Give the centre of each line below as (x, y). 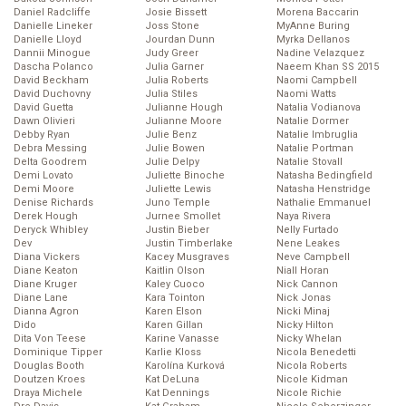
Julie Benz (171, 135)
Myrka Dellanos (313, 40)
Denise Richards (53, 203)
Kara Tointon (175, 298)
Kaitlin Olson (175, 271)
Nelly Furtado (308, 230)
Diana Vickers (47, 257)
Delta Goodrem (50, 162)
